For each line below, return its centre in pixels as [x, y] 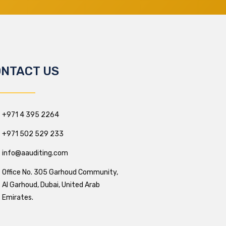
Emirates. [18, 197]
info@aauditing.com [35, 153]
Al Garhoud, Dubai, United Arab [51, 185]
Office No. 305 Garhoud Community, [60, 172]
